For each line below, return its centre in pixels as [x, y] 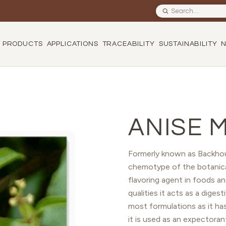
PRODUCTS [22, 44]
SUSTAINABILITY [188, 44]
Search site [173, 8]
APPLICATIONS [72, 44]
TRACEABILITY [128, 44]
